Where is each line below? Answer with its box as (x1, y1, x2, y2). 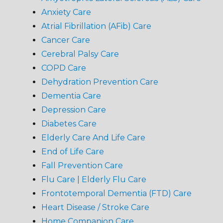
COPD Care (41, 63, 86, 73)
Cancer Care (41, 35, 90, 45)
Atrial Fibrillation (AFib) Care (41, 21, 151, 31)
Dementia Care (41, 91, 101, 101)
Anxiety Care (41, 7, 91, 17)
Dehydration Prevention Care (41, 77, 158, 87)
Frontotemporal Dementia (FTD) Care (41, 189, 192, 199)
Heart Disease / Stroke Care (41, 203, 149, 213)
